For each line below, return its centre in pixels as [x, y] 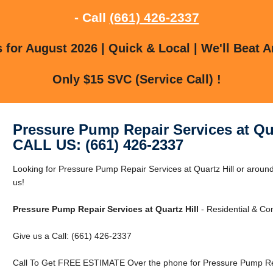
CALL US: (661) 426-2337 [98, 144]
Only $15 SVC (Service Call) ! [136, 79]
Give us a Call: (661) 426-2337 [72, 236]
